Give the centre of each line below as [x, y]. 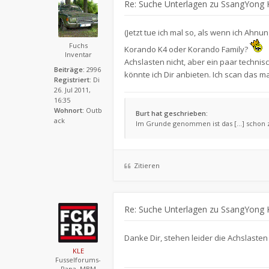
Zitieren [147, 165]
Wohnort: [69, 110]
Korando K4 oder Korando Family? [187, 49]
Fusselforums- [78, 259]
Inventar [78, 54]
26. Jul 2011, [72, 89]
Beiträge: [69, 69]
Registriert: [73, 79]
